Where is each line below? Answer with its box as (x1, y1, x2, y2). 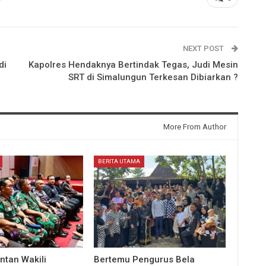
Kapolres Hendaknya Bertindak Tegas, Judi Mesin (28, 59, 238, 70)
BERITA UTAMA (98, 157, 141, 164)
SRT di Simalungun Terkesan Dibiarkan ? (68, 71, 238, 83)
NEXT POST (182, 43, 226, 53)
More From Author (163, 122, 226, 131)
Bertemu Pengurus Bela (94, 254, 195, 265)
